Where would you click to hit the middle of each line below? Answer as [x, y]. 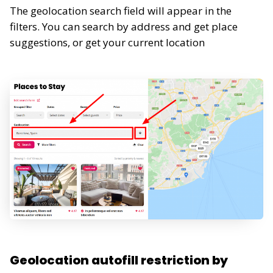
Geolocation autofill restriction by [119, 261]
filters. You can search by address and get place [124, 27]
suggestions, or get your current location [107, 43]
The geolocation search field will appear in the [121, 11]
